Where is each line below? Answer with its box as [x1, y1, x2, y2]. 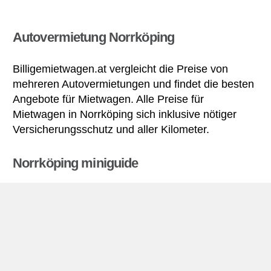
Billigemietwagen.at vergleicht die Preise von [13, 63, 228, 76]
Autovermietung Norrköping [13, 29, 174, 45]
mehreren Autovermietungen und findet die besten [13, 78, 254, 91]
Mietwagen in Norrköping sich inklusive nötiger [13, 108, 237, 121]
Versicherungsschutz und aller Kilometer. [13, 123, 209, 136]
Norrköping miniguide [13, 155, 139, 171]
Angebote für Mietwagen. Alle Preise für [13, 93, 204, 106]
